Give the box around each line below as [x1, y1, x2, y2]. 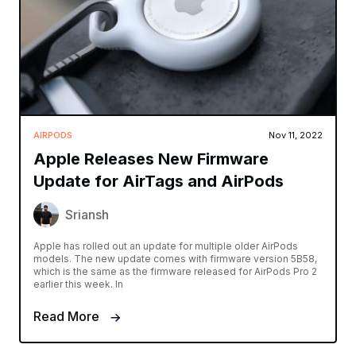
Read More [33, 308, 103, 325]
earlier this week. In [33, 278, 123, 291]
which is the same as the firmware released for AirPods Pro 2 [33, 265, 317, 278]
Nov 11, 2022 [269, 130, 323, 141]
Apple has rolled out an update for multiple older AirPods [33, 240, 298, 253]
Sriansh [65, 207, 109, 223]
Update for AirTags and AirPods [33, 172, 284, 192]
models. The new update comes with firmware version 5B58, [33, 253, 317, 265]
